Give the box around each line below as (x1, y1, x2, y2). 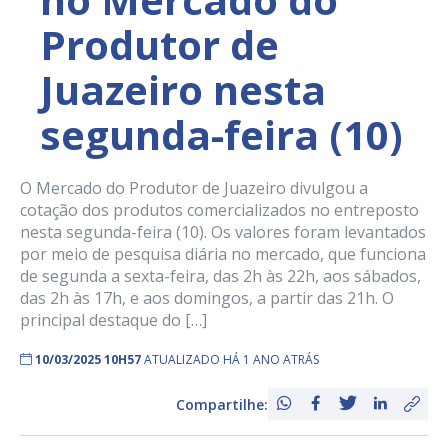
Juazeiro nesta (40, 62, 326, 118)
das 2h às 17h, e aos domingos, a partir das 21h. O (20, 287, 394, 310)
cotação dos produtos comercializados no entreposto (20, 199, 419, 222)
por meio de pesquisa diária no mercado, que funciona (20, 243, 426, 266)
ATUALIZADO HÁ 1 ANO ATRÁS (144, 351, 319, 369)
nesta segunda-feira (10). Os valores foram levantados (20, 221, 426, 244)
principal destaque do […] (20, 309, 207, 332)
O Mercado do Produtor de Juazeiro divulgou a (20, 177, 368, 200)
